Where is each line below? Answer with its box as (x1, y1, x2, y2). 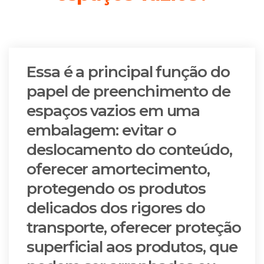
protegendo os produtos (27, 179, 206, 198)
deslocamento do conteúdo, (27, 140, 232, 159)
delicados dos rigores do (27, 199, 206, 217)
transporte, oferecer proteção (27, 218, 241, 237)
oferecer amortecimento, (27, 160, 210, 179)
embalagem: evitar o (27, 121, 176, 140)
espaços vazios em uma (27, 101, 200, 120)
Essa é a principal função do (27, 62, 230, 81)
